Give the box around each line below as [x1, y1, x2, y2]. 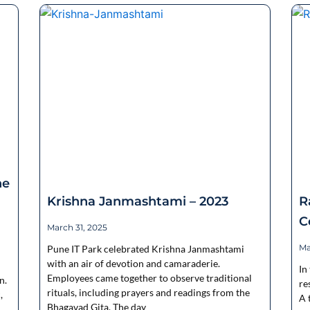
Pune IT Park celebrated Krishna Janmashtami [47, 242, 245, 255]
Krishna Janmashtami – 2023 [47, 193, 229, 209]
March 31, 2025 [47, 221, 108, 232]
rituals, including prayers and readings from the [47, 286, 250, 298]
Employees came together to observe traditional [47, 271, 253, 284]
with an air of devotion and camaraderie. [47, 257, 221, 269]
